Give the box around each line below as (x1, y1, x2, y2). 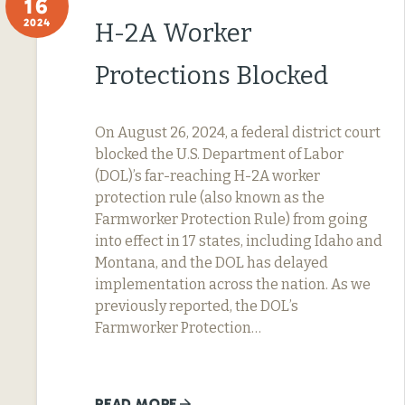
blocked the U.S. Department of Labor (95, 145, 344, 163)
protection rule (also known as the (95, 188, 325, 206)
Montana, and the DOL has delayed (95, 253, 328, 271)
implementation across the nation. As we (95, 275, 371, 293)
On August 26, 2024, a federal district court (95, 123, 381, 141)
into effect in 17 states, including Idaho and (95, 231, 382, 250)
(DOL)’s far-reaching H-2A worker (95, 166, 320, 184)
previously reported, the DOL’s (95, 297, 298, 315)
